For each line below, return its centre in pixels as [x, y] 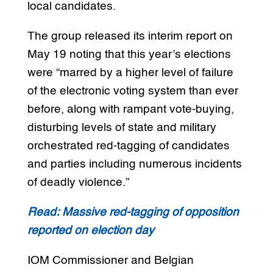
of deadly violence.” [78, 183]
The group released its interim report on [130, 37]
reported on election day [90, 231]
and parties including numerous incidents [134, 165]
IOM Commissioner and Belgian [110, 261]
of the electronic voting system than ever [133, 91]
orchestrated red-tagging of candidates [128, 146]
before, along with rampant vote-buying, [130, 110]
